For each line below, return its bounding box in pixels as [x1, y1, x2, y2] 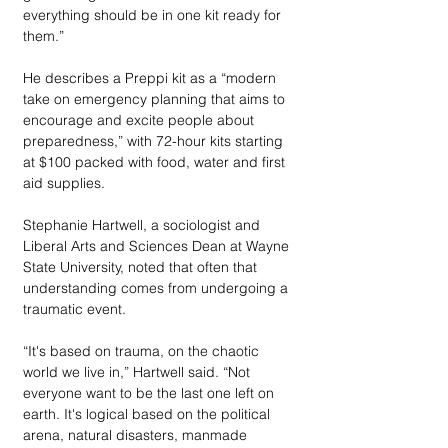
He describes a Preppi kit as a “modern [23, 68, 280, 87]
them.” [23, 26, 68, 45]
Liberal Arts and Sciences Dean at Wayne [23, 236, 293, 255]
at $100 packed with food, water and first [23, 152, 293, 171]
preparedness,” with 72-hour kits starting [23, 131, 287, 150]
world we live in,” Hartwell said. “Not [23, 362, 254, 381]
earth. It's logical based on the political [23, 404, 274, 423]
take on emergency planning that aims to [23, 89, 289, 108]
